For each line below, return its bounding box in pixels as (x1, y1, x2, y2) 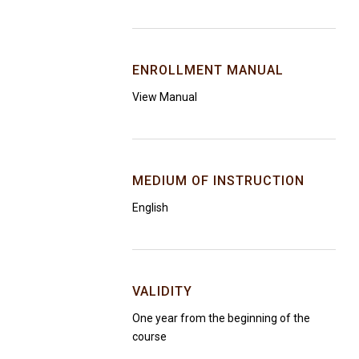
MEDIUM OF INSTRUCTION (132, 172, 305, 188)
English (132, 200, 168, 214)
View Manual (132, 90, 197, 103)
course (132, 329, 167, 343)
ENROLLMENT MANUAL (132, 62, 284, 78)
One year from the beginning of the (132, 311, 310, 325)
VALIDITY (132, 283, 192, 299)
